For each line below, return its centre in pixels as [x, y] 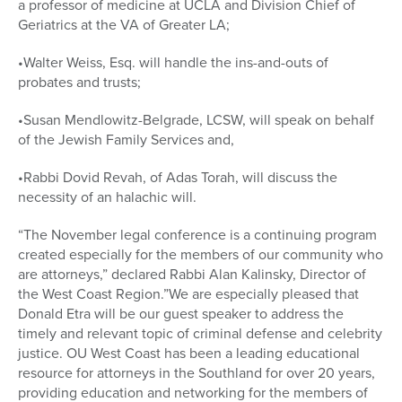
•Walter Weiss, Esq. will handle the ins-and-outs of [173, 63]
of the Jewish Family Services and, [126, 140]
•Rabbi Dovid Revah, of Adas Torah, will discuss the [178, 178]
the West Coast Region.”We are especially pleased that [188, 294]
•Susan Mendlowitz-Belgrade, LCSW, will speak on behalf [196, 120]
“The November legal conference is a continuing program [197, 235]
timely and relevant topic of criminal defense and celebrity [200, 334]
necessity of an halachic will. [107, 197]
